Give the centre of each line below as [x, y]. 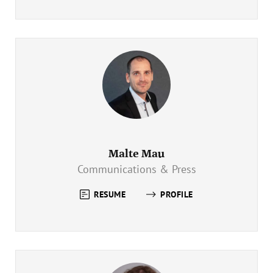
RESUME [110, 194]
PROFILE [177, 194]
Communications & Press [136, 169]
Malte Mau [136, 154]
